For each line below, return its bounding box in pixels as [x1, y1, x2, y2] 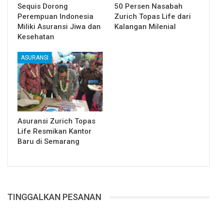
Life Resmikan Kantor [17, 127, 92, 136]
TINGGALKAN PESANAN [7, 192, 101, 202]
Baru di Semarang [17, 137, 79, 146]
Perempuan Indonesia [17, 12, 93, 21]
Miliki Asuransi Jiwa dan [17, 22, 101, 31]
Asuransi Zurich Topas [17, 117, 95, 126]
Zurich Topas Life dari [114, 12, 191, 21]
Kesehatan [17, 32, 54, 41]
